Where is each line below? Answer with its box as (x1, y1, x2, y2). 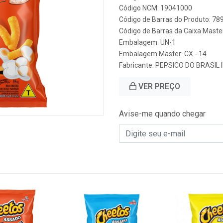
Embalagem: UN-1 (119, 38, 176, 46)
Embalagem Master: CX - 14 (119, 50, 207, 58)
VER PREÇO (136, 82, 180, 91)
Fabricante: (119, 61, 155, 69)
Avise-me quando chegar (119, 109, 206, 118)
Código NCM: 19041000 (119, 4, 192, 12)
